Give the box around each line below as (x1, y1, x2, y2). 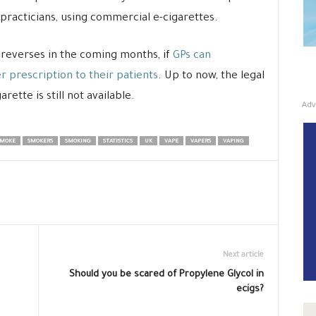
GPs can (172, 50, 211, 62)
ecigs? (236, 284, 264, 295)
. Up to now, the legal (157, 71, 265, 83)
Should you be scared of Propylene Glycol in (68, 269, 264, 280)
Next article (222, 251, 264, 260)
